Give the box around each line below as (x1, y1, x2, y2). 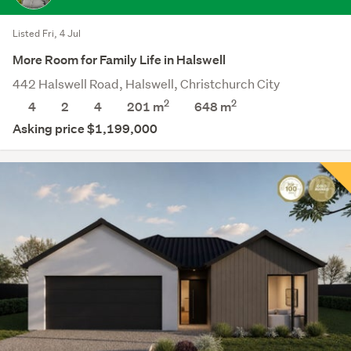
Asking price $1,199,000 (13, 120, 157, 137)
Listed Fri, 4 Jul (13, 26, 81, 40)
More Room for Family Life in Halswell (13, 51, 226, 68)
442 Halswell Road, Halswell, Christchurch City (13, 74, 280, 92)
